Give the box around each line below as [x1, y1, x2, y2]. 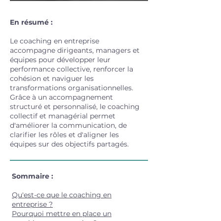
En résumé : [10, 18, 55, 27]
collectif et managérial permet [10, 111, 115, 120]
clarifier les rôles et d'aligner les [10, 130, 119, 139]
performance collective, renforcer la [10, 65, 133, 74]
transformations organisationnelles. [10, 83, 133, 92]
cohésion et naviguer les [10, 74, 94, 83]
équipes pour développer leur [10, 55, 110, 64]
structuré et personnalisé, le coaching [10, 102, 140, 111]
